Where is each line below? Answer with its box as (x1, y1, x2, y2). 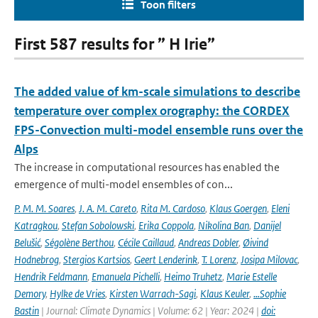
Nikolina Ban (198, 219, 249, 232)
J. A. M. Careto (79, 202, 136, 215)
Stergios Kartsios (63, 253, 130, 266)
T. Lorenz (202, 253, 236, 266)
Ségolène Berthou (45, 236, 114, 249)
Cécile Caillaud (118, 236, 174, 249)
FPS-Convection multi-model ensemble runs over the (14, 122, 303, 138)
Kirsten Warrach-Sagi (109, 287, 196, 300)
